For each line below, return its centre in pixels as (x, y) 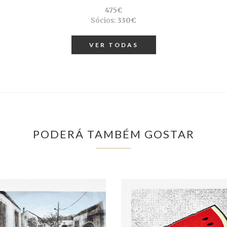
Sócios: (103, 21)
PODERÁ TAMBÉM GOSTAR (113, 134)
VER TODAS (113, 45)
